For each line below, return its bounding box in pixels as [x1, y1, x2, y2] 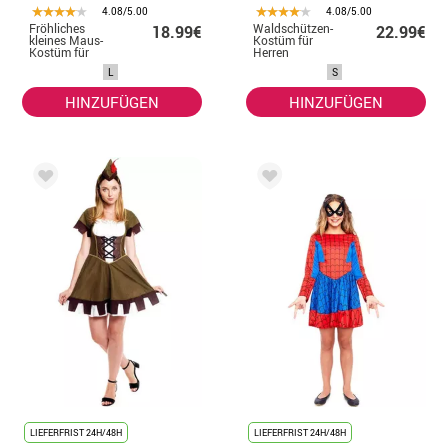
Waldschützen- [253, 19, 333, 36]
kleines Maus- [29, 31, 103, 48]
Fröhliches [29, 19, 85, 36]
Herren [253, 43, 289, 60]
